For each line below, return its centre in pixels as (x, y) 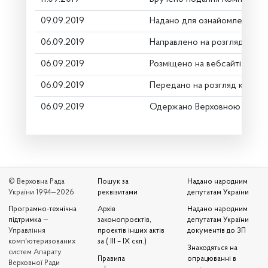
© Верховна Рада (36, 182)
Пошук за (113, 182)
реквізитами (118, 192)
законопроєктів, (125, 220)
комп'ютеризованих (42, 242)
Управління (27, 231)
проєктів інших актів (131, 231)
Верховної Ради (34, 263)
